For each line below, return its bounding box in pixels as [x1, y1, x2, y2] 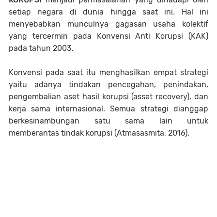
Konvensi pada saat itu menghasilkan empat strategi [9, 68, 208, 77]
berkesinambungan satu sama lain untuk [9, 116, 208, 125]
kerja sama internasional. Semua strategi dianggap [9, 104, 208, 113]
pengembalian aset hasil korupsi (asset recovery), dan [9, 92, 208, 101]
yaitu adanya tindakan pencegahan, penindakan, [9, 80, 208, 89]
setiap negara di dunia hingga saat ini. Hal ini [9, 7, 208, 16]
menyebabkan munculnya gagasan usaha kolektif [9, 19, 208, 29]
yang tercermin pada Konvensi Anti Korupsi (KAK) [9, 31, 208, 41]
